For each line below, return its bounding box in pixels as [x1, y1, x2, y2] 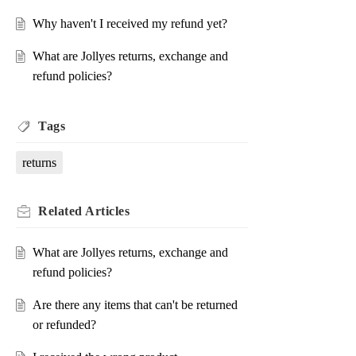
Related [38, 204, 85, 219]
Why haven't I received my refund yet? [32, 17, 227, 31]
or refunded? [32, 318, 96, 332]
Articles [85, 204, 130, 219]
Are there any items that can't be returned [32, 298, 238, 312]
